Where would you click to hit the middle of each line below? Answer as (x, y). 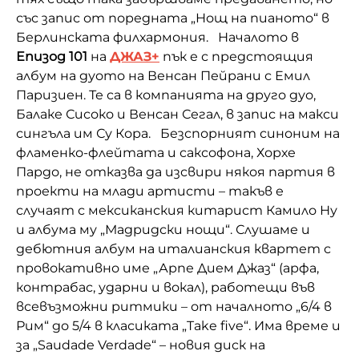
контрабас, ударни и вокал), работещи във (165, 287)
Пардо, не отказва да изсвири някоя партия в (175, 171)
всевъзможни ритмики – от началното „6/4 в (174, 306)
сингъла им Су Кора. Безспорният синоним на (178, 133)
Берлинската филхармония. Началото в (157, 37)
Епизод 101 (52, 56)
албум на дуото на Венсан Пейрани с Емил (163, 75)
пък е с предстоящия (236, 56)
